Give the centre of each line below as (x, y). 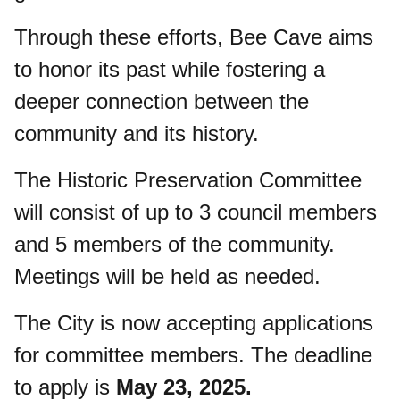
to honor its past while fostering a (170, 69)
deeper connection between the (162, 101)
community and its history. (137, 133)
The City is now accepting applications (194, 323)
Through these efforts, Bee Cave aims (194, 37)
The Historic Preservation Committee (188, 180)
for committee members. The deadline (193, 355)
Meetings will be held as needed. (167, 276)
